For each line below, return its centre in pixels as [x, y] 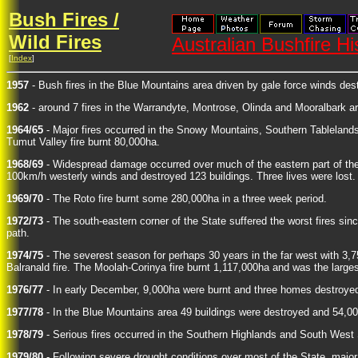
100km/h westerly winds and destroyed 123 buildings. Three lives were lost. [181, 176]
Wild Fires [55, 42]
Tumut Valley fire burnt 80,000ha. [83, 142]
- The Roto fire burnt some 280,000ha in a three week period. [185, 199]
